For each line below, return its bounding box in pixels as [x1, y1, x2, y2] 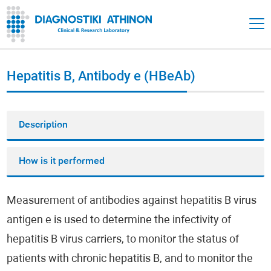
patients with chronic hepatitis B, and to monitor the [7, 253, 253, 265]
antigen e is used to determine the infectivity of [7, 215, 232, 226]
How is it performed [19, 157, 105, 166]
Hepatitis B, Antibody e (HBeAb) [7, 70, 196, 84]
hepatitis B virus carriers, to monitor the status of [7, 234, 240, 246]
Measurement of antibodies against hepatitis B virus [7, 195, 257, 207]
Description [19, 120, 68, 130]
